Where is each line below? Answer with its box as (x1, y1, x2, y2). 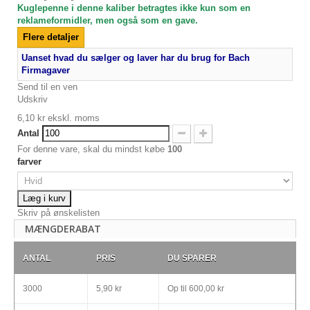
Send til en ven (17, 81, 77, 92)
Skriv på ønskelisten (17, 207, 100, 218)
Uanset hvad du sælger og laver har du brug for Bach (21, 52, 250, 63)
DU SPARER (167, 253, 217, 263)
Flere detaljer (23, 31, 79, 42)
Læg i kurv (23, 192, 66, 203)
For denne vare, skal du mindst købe (17, 143, 167, 154)
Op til (167, 283, 187, 293)
